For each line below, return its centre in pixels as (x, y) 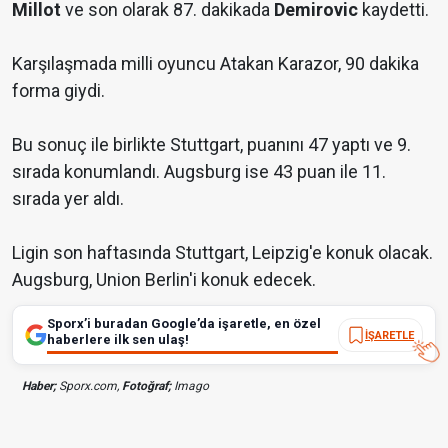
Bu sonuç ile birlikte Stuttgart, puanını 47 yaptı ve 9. (211, 145)
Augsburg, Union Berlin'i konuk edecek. (164, 280)
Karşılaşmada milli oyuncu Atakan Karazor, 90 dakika (215, 64)
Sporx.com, (89, 386)
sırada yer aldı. (68, 199)
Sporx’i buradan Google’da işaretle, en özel (184, 324)
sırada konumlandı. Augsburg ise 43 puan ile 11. (199, 172)
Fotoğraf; (146, 386)
